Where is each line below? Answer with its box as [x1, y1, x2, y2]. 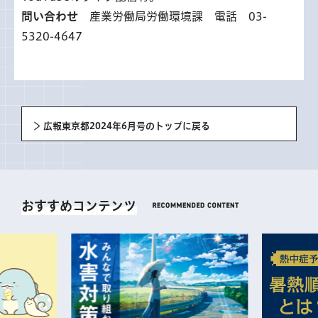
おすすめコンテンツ [21, 199, 136, 212]
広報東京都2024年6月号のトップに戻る [43, 121, 210, 131]
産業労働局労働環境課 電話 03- [78, 11, 267, 22]
